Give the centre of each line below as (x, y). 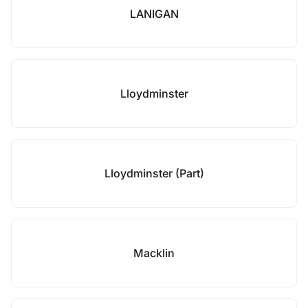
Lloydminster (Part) (154, 173)
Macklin (154, 253)
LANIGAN (154, 14)
